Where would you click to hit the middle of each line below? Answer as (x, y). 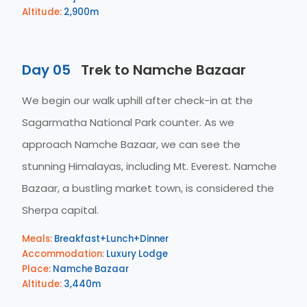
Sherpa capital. (60, 210)
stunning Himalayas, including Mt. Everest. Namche (149, 166)
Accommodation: (63, 254)
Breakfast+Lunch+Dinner (110, 239)
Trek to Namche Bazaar (162, 70)
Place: (36, 269)
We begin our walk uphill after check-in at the (137, 100)
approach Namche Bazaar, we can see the (131, 144)
